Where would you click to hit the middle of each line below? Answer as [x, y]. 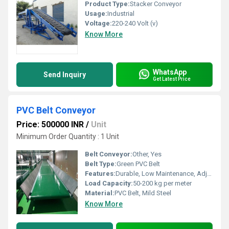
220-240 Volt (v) [135, 23]
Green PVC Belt [138, 164]
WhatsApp [170, 72]
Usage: [96, 14]
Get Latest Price [172, 79]
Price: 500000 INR [50, 124]
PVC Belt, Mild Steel [143, 193]
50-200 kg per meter [162, 183]
